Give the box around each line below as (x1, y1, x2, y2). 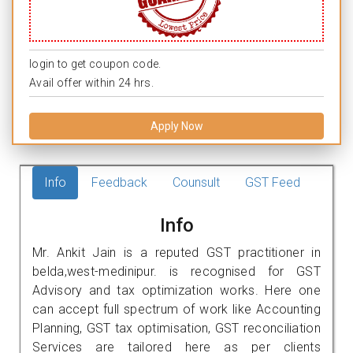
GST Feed (245, 174, 300, 190)
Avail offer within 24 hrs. (29, 76, 154, 89)
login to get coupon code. (29, 57, 162, 70)
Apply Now (150, 119, 203, 132)
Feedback (91, 174, 147, 190)
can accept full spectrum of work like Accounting (32, 301, 321, 317)
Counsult (173, 174, 220, 190)
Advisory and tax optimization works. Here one (32, 282, 321, 298)
